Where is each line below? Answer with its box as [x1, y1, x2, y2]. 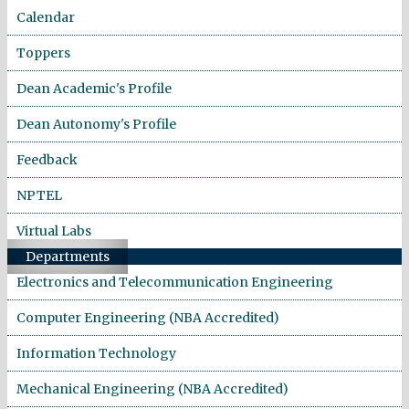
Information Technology [16, 344, 176, 362]
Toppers [16, 44, 70, 61]
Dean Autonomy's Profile [16, 115, 176, 132]
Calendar [16, 8, 75, 26]
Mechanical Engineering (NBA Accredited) [16, 380, 288, 397]
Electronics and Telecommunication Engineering [16, 273, 333, 290]
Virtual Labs [16, 222, 91, 239]
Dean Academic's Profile [16, 79, 172, 97]
